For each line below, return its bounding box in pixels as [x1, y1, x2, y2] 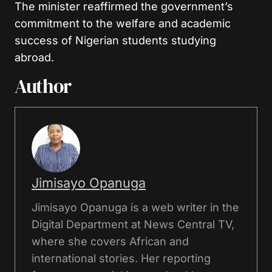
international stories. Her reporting [32, 251, 211, 265]
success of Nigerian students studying [15, 33, 216, 47]
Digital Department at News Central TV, [32, 217, 234, 231]
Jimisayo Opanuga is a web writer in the [32, 200, 239, 214]
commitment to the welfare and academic [15, 16, 231, 30]
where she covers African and [32, 234, 189, 248]
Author [15, 72, 71, 100]
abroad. [15, 50, 54, 64]
